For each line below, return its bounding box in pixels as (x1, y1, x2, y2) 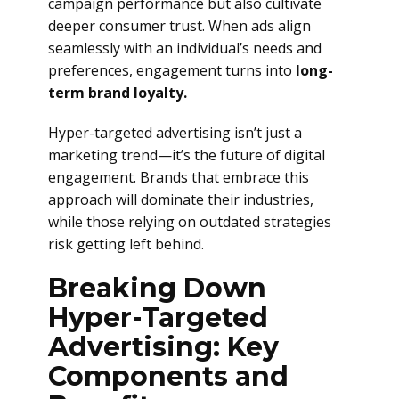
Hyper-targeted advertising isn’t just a (48, 123, 302, 142)
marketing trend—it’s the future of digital (48, 145, 325, 165)
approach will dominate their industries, (48, 190, 313, 209)
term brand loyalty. (48, 83, 187, 102)
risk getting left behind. (48, 234, 204, 254)
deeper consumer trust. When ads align (48, 16, 311, 36)
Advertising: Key (48, 330, 279, 363)
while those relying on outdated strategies (48, 212, 331, 232)
